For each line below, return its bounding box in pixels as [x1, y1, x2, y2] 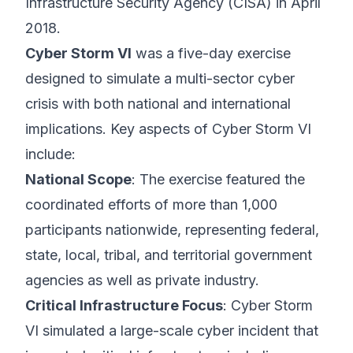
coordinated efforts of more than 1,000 [25, 196, 277, 213]
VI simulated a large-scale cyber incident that [25, 322, 318, 339]
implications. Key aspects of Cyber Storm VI [25, 121, 311, 137]
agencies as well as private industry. [25, 272, 259, 288]
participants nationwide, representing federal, [25, 221, 319, 238]
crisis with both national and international [25, 95, 291, 112]
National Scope [25, 171, 132, 188]
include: [25, 146, 76, 162]
